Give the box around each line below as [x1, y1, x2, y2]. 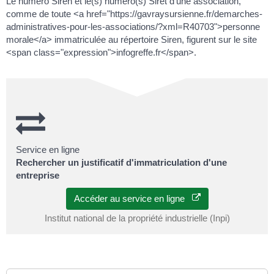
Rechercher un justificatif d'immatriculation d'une [16, 157, 227, 168]
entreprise [16, 169, 59, 180]
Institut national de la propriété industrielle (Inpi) [44, 213, 230, 223]
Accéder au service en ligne [73, 193, 192, 204]
